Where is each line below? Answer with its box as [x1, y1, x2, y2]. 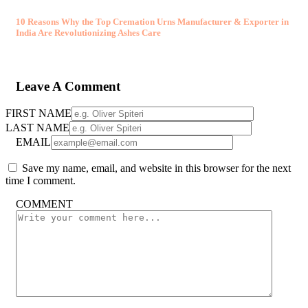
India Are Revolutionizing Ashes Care [16, 27, 161, 38]
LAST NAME [5, 122, 69, 134]
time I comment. [5, 175, 76, 187]
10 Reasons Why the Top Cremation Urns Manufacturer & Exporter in [16, 16, 289, 27]
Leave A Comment [16, 78, 120, 93]
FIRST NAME [5, 107, 71, 120]
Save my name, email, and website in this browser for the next [22, 162, 291, 175]
